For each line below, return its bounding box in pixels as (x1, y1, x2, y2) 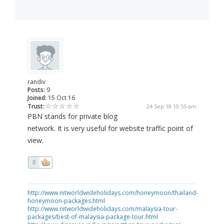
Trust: (27, 102, 44, 111)
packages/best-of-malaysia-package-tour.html (27, 212, 158, 221)
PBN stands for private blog (27, 111, 117, 121)
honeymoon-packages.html (27, 196, 105, 205)
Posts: (27, 85, 45, 94)
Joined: (27, 93, 46, 102)
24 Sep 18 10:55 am (146, 102, 196, 110)
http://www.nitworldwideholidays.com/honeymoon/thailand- (27, 188, 198, 197)
